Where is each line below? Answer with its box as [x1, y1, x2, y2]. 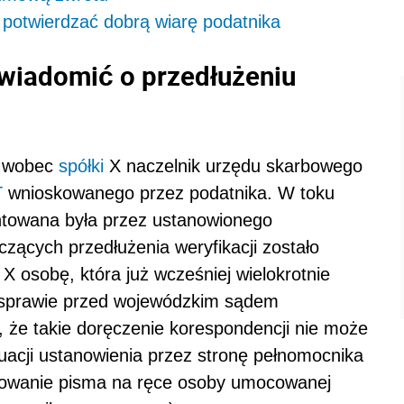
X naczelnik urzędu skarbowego [104, 155, 363, 176]
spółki [59, 155, 104, 176]
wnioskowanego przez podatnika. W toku [3, 182, 335, 203]
